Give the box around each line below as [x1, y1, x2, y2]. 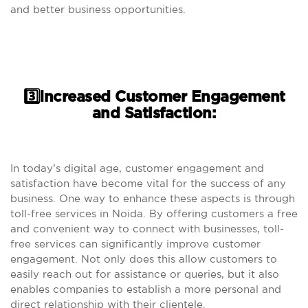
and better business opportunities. [10, 3, 186, 15]
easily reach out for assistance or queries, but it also [10, 268, 279, 280]
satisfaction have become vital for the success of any [10, 177, 286, 189]
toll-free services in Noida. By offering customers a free [10, 208, 298, 219]
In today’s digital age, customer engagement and [10, 162, 264, 174]
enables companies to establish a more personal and [10, 283, 281, 295]
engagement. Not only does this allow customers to [10, 253, 277, 265]
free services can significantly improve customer [10, 238, 261, 250]
